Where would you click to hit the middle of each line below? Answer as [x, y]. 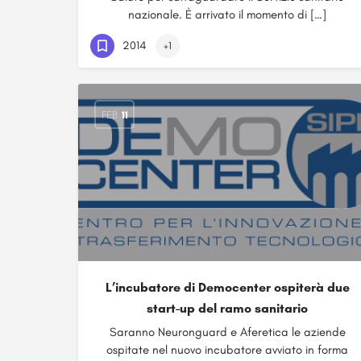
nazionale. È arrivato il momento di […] [227, 15]
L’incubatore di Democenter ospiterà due [227, 287]
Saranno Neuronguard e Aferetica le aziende [227, 332]
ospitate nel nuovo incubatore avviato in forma [227, 350]
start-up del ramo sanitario [227, 308]
